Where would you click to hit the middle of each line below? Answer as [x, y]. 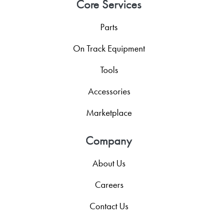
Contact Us [109, 206]
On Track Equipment [109, 48]
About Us [109, 163]
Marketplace [109, 112]
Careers [109, 184]
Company [109, 140]
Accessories [109, 91]
